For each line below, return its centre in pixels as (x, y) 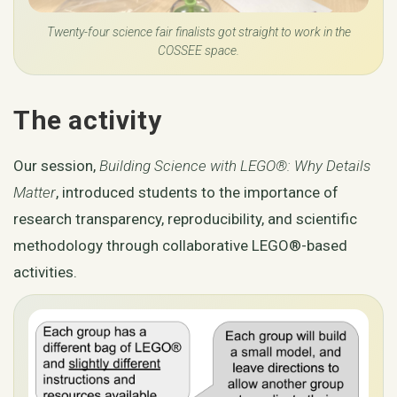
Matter (35, 193)
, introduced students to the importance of (197, 193)
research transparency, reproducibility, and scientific (185, 219)
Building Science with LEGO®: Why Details (235, 166)
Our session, (56, 166)
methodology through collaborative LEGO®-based (180, 246)
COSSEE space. (198, 51)
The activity (88, 121)
